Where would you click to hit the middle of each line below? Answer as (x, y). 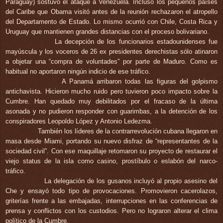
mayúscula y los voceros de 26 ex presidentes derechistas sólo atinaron (111, 51)
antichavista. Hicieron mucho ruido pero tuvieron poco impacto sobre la (111, 91)
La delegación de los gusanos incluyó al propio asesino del (111, 181)
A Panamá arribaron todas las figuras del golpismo (111, 81)
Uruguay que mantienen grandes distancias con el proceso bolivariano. (107, 31)
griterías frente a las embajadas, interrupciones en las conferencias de (111, 201)
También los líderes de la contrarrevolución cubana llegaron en (111, 131)
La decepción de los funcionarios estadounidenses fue (111, 41)
